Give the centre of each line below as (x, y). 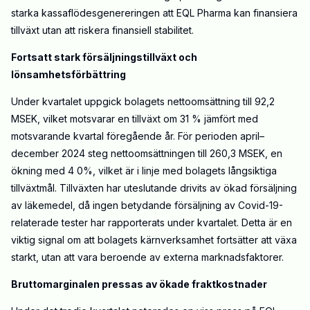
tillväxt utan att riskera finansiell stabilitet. (102, 30)
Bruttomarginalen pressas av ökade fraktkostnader (139, 284)
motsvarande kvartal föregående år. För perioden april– (138, 136)
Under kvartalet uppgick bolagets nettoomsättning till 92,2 (143, 102)
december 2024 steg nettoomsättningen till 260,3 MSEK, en (147, 154)
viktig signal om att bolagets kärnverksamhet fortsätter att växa (154, 240)
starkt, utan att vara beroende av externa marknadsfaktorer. (147, 257)
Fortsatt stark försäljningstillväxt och (104, 57)
